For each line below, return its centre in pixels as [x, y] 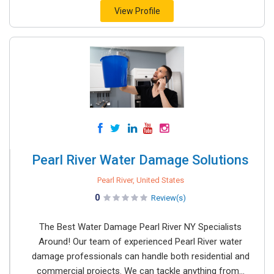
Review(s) [168, 198]
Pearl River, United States [140, 180]
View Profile [137, 11]
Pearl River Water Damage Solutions [140, 160]
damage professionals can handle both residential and [140, 256]
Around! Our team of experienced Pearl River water [140, 242]
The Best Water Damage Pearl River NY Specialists [140, 227]
